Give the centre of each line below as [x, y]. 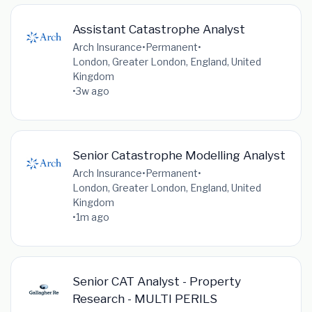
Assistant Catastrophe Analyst [158, 29]
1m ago [92, 217]
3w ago [92, 91]
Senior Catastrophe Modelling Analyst [179, 155]
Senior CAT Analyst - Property [156, 281]
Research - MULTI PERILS [145, 298]
